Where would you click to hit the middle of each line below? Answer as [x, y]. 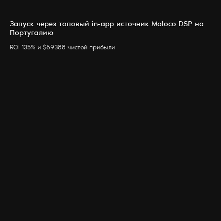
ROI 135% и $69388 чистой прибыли [62, 48]
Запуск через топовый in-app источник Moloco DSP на [107, 24]
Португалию [32, 33]
